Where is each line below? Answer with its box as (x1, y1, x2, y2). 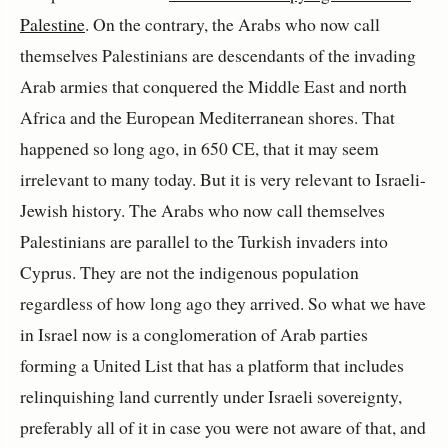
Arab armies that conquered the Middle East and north (20, 73, 407, 98)
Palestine (20, 11, 85, 36)
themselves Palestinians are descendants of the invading (20, 42, 416, 67)
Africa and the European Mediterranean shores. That (20, 104, 395, 129)
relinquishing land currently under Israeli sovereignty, (20, 383, 402, 408)
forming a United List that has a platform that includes (20, 352, 404, 377)
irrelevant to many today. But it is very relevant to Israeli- (20, 166, 426, 191)
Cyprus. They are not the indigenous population (20, 259, 359, 284)
